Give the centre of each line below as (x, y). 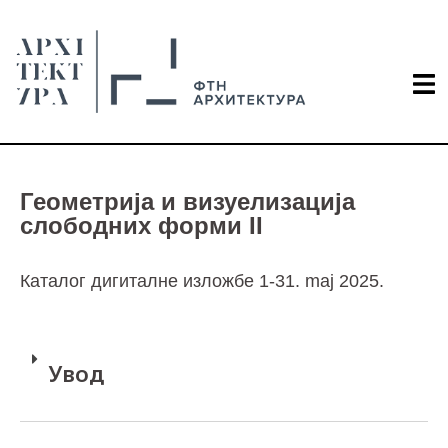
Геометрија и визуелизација (187, 201)
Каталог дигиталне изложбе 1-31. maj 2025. (202, 280)
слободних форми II (141, 225)
